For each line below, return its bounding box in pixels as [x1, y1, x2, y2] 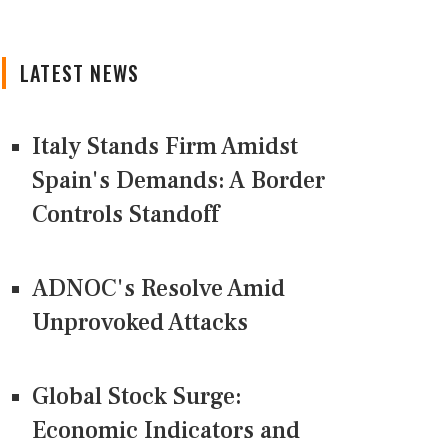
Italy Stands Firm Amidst [32, 131, 298, 163]
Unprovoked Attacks [32, 307, 248, 339]
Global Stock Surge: [32, 381, 242, 413]
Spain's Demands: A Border [32, 165, 325, 197]
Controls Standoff [32, 199, 219, 231]
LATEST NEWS [20, 58, 140, 89]
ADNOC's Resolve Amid [32, 273, 285, 305]
